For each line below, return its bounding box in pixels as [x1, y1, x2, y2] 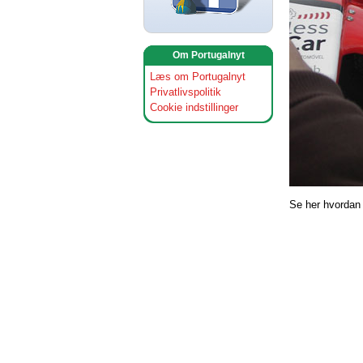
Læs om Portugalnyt [150, 70, 246, 83]
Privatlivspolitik [150, 86, 221, 98]
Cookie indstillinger [150, 101, 238, 113]
